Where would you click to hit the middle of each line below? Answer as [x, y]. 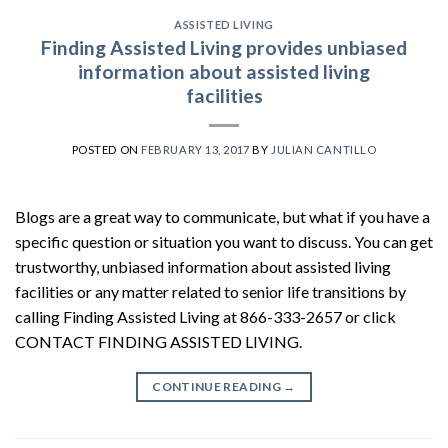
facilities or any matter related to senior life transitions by [210, 291]
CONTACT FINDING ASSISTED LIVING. [158, 341]
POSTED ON [106, 149]
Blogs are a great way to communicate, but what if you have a [222, 216]
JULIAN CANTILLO [323, 149]
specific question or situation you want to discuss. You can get [224, 241]
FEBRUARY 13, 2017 [195, 149]
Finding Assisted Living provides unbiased [224, 47]
